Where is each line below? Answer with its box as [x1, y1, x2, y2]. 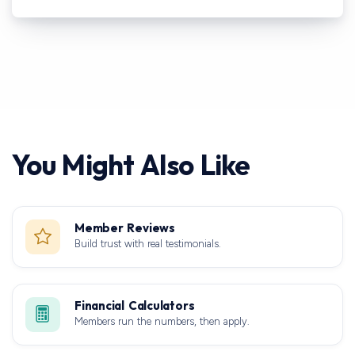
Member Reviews [74, 219, 175, 235]
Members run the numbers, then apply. [74, 315, 250, 327]
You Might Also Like [12, 147, 250, 182]
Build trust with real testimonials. [74, 237, 221, 250]
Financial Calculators [74, 297, 195, 313]
